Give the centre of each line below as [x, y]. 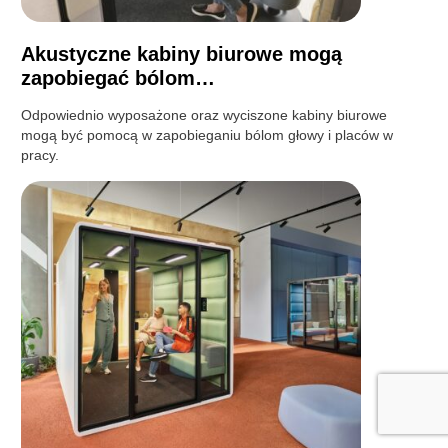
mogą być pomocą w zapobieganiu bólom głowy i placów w [207, 135]
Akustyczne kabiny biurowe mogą [182, 54]
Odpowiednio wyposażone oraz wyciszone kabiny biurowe [204, 115]
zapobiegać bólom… [118, 78]
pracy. [40, 155]
